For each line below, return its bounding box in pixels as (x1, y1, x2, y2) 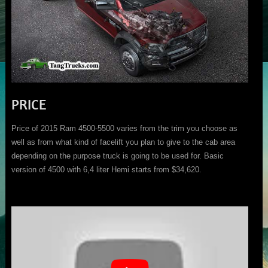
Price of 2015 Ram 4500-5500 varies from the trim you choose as (11, 123, 237, 133)
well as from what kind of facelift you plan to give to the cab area (11, 137, 235, 147)
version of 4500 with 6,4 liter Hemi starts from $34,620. (11, 165, 202, 174)
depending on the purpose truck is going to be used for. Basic (11, 151, 224, 160)
